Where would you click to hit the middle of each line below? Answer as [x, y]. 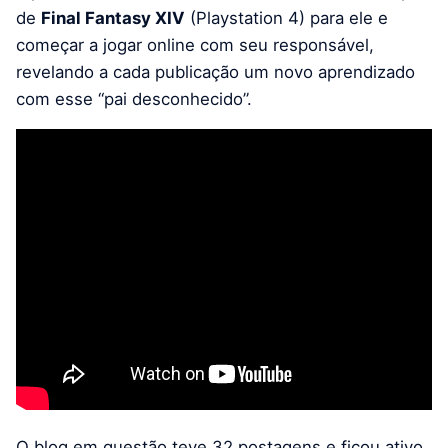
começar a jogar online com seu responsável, [195, 44]
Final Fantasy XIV [113, 17]
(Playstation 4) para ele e [286, 17]
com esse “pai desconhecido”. [134, 98]
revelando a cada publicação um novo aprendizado [215, 71]
